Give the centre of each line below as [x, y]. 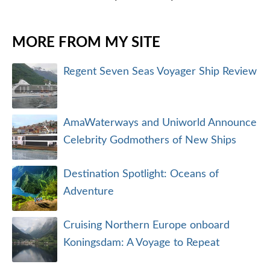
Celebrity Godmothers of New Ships [150, 140]
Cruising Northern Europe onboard [146, 225]
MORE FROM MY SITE [86, 42]
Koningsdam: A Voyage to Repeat [141, 243]
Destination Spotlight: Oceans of [141, 174]
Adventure [89, 191]
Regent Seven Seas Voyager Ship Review [160, 71]
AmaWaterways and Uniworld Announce [160, 123]
